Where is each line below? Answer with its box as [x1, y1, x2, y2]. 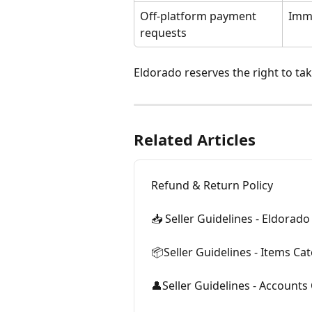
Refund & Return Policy [151, 177, 273, 193]
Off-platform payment [140, 8, 259, 24]
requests [140, 25, 187, 41]
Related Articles [134, 128, 256, 150]
